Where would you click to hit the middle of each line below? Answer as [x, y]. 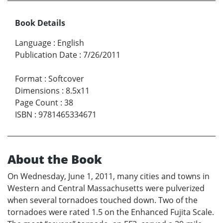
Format [29, 79]
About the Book [55, 159]
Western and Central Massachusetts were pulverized [106, 188]
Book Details [40, 23]
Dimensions [37, 91]
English [71, 43]
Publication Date [46, 55]
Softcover [66, 79]
